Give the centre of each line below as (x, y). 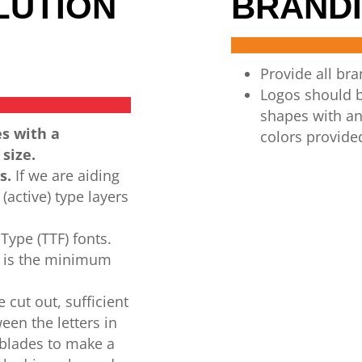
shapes (284, 116)
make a (90, 343)
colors (281, 137)
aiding (99, 175)
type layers (90, 196)
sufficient (95, 301)
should (328, 95)
